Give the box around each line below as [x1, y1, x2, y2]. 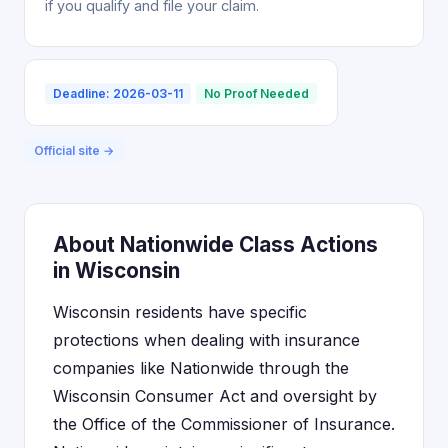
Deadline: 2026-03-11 [53, 86, 183, 101]
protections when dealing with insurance [53, 330, 360, 350]
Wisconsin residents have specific [53, 302, 307, 322]
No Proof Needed [204, 86, 309, 101]
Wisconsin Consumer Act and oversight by [53, 386, 377, 406]
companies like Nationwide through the [53, 358, 349, 378]
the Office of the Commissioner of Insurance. [53, 414, 395, 434]
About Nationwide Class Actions [53, 232, 378, 257]
